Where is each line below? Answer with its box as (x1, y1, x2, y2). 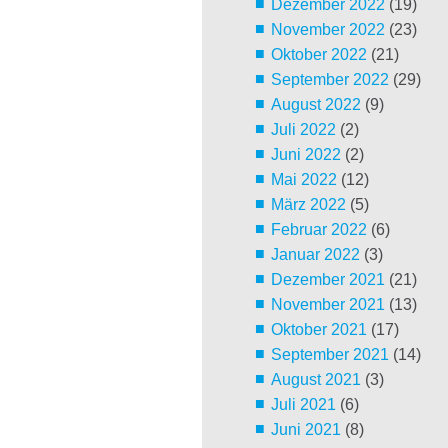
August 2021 (270, 371, 361, 389)
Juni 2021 (270, 421, 341, 439)
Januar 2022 (270, 246, 360, 264)
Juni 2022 (270, 146, 341, 164)
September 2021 (270, 346, 389, 364)
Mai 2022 (270, 171, 337, 189)
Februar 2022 (270, 221, 367, 239)
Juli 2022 (270, 121, 336, 139)
